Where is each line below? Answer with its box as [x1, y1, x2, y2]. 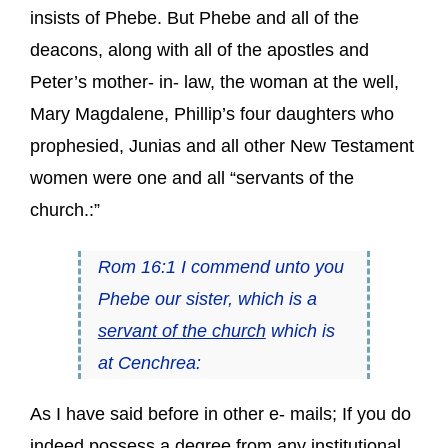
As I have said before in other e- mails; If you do [30, 403, 411, 424]
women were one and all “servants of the [30, 167, 354, 188]
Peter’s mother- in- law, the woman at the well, [30, 71, 399, 92]
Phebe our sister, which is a [97, 288, 317, 309]
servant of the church [97, 320, 266, 341]
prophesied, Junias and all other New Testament [30, 135, 414, 156]
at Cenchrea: [97, 352, 201, 373]
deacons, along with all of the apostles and [30, 39, 369, 60]
